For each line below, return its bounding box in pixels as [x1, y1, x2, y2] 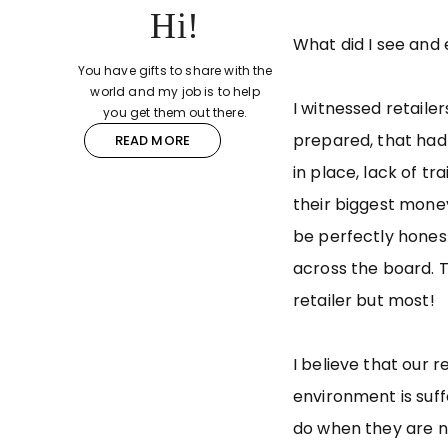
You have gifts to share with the [77, 62, 273, 80]
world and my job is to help [90, 83, 260, 101]
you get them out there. [103, 104, 247, 122]
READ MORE [114, 131, 190, 151]
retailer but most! [292, 289, 435, 313]
